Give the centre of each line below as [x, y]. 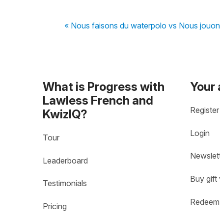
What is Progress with [104, 86]
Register [205, 110]
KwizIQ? [65, 114]
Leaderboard [65, 161]
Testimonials [65, 183]
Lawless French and [98, 100]
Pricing [55, 206]
